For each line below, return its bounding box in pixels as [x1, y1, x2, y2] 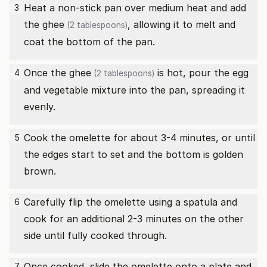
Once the [24, 67, 69, 79]
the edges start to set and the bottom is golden [24, 148, 243, 160]
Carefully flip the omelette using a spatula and [24, 196, 237, 208]
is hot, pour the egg [154, 67, 249, 79]
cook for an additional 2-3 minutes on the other [24, 213, 244, 225]
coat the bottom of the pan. [24, 36, 155, 48]
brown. [24, 165, 56, 177]
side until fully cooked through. [24, 229, 167, 241]
